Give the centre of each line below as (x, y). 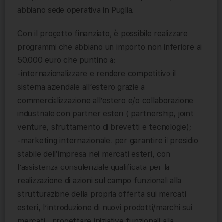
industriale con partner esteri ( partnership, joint (106, 114)
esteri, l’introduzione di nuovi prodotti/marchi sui (105, 208)
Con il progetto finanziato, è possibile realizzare (103, 34)
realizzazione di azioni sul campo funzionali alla (100, 181)
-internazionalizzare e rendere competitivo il (97, 74)
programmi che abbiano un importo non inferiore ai (110, 47)
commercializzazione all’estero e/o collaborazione (106, 101)
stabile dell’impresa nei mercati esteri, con (94, 154)
